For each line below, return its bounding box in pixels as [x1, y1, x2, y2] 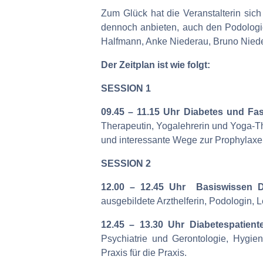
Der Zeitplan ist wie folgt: [101, 60, 210, 70]
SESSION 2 [101, 159, 151, 168]
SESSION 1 [101, 83, 151, 93]
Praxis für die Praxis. [101, 248, 187, 258]
